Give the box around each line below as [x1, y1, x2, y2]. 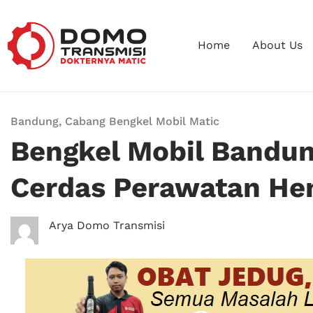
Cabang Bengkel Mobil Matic [65, 114, 219, 128]
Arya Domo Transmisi [49, 218, 165, 232]
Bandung [10, 114, 59, 128]
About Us [252, 38, 303, 52]
